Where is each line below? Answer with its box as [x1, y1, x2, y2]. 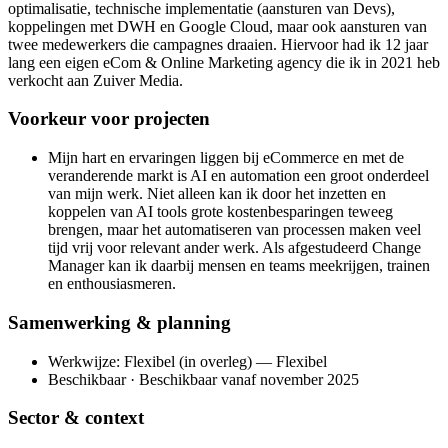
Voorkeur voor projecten [8, 108, 210, 130]
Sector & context [8, 407, 144, 429]
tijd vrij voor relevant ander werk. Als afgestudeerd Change [48, 239, 421, 257]
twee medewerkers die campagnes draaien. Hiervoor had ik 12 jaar [8, 35, 428, 53]
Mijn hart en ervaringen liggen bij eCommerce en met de [48, 149, 404, 167]
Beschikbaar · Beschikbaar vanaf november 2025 [48, 370, 359, 388]
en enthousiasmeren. [48, 275, 176, 293]
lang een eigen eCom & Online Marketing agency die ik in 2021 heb [8, 53, 440, 71]
